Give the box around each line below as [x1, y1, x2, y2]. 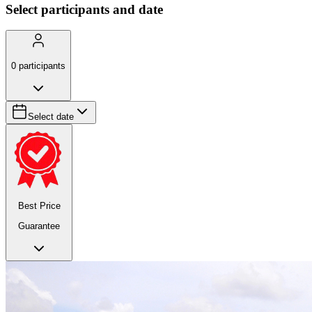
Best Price [17, 201, 61, 212]
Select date [28, 111, 74, 122]
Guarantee [18, 220, 60, 231]
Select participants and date [6, 1, 163, 17]
